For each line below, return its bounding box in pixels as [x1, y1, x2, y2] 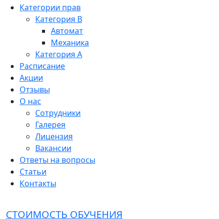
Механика [51, 37, 89, 48]
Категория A [35, 49, 82, 60]
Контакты [20, 178, 56, 189]
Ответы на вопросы [20, 154, 95, 165]
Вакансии [35, 143, 71, 153]
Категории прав [20, 2, 81, 13]
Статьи [20, 166, 46, 177]
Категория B [35, 14, 82, 24]
